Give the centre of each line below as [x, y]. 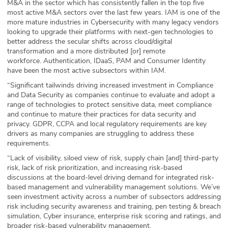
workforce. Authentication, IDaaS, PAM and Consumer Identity [106, 61]
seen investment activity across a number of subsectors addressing [114, 197]
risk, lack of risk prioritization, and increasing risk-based [95, 168]
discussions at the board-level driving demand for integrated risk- [111, 178]
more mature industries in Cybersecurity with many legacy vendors [113, 22]
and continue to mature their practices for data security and [102, 115]
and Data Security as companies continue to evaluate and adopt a [111, 95]
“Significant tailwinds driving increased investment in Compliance [110, 85]
